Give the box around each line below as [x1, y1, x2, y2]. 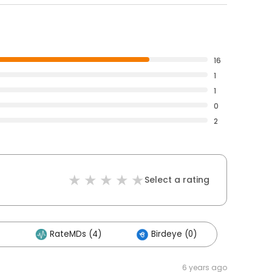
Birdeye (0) [151, 228, 197, 240]
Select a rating [144, 174, 209, 186]
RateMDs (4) [50, 228, 101, 240]
